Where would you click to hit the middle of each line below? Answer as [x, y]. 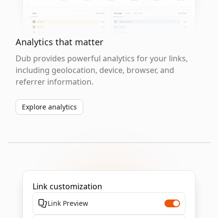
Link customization [67, 186]
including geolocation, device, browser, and [95, 70]
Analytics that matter [59, 42]
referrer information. [54, 82]
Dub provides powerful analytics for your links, [102, 58]
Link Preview [68, 203]
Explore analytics [49, 107]
